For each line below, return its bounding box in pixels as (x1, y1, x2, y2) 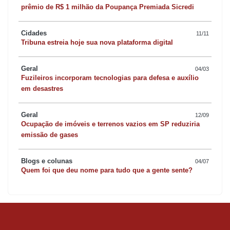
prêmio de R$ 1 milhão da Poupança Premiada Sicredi (21, 3, 194, 11)
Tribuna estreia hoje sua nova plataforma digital (21, 39, 173, 47)
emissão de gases (21, 131, 78, 139)
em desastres (21, 85, 63, 93)
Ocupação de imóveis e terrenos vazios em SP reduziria (21, 120, 200, 128)
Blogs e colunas (21, 157, 72, 165)
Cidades (21, 29, 47, 37)
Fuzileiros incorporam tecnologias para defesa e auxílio (21, 74, 199, 82)
